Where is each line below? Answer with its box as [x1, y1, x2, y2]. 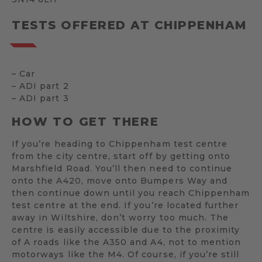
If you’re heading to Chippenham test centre [12, 139, 228, 150]
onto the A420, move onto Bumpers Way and [12, 175, 227, 187]
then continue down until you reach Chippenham [12, 188, 250, 199]
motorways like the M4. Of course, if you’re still [12, 249, 240, 260]
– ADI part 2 [12, 81, 69, 91]
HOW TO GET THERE [12, 114, 159, 129]
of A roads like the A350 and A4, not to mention [12, 237, 242, 248]
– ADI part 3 [12, 93, 69, 104]
